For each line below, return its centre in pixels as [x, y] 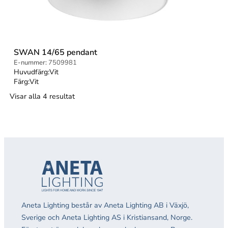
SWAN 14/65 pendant [56, 52]
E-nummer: [31, 62]
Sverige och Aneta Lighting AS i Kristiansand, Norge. [107, 217]
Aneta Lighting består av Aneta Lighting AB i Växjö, [105, 205]
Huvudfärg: [32, 72]
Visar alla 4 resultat [42, 96]
